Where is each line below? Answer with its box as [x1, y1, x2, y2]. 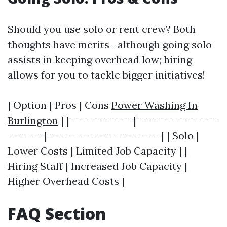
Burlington [8, 114, 58, 127]
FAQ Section [8, 203, 106, 224]
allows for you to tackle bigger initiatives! [8, 68, 205, 81]
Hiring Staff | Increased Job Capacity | [8, 160, 187, 172]
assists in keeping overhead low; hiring [8, 53, 192, 66]
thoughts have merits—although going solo [8, 38, 212, 51]
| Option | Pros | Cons [8, 99, 111, 111]
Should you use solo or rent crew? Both [8, 23, 196, 35]
